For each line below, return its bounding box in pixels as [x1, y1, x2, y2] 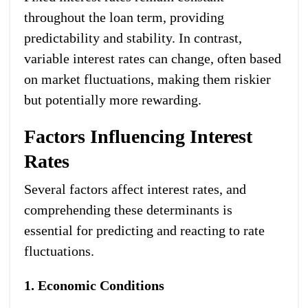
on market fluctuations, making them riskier [24, 71, 271, 87]
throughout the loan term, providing [24, 9, 224, 25]
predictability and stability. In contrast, [24, 30, 242, 45]
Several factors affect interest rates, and [24, 181, 246, 197]
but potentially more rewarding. [24, 91, 201, 107]
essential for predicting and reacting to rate [24, 222, 265, 238]
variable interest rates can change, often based [24, 50, 281, 66]
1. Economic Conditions [24, 277, 164, 293]
